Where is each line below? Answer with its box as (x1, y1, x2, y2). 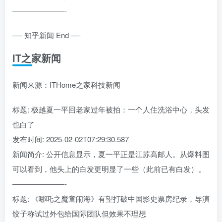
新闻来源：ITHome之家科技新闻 (12, 79, 120, 90)
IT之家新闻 (12, 50, 61, 65)
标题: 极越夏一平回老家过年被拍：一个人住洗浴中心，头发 (12, 104, 210, 114)
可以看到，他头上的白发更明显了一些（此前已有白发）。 (12, 163, 206, 174)
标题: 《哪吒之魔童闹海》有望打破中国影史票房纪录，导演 (12, 193, 210, 204)
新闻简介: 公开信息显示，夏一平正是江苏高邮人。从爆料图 (12, 148, 210, 159)
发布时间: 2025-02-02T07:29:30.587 (12, 133, 129, 144)
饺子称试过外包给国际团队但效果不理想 (12, 208, 146, 219)
